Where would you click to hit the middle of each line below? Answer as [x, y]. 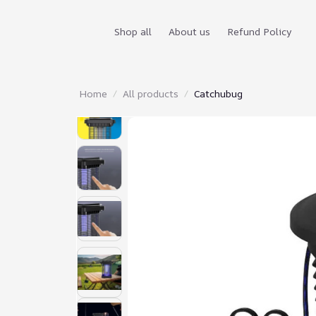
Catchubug [218, 93]
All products [151, 93]
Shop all [133, 31]
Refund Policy [260, 31]
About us [189, 31]
